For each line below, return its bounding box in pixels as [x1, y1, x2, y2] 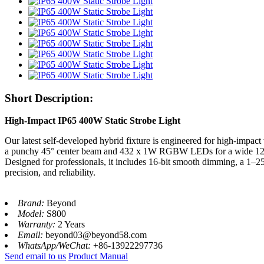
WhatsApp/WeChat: [18, 240, 93, 251]
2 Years [58, 219, 85, 230]
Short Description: [5, 91, 93, 104]
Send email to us [5, 251, 66, 262]
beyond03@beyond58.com [45, 230, 147, 240]
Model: [18, 209, 47, 219]
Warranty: [18, 219, 58, 230]
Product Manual [68, 251, 128, 262]
